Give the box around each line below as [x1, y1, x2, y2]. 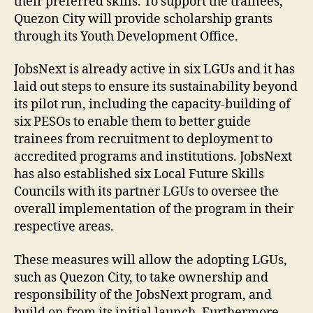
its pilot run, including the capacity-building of [14, 96, 291, 112]
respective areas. [14, 219, 114, 235]
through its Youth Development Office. [14, 28, 241, 45]
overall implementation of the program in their [14, 201, 293, 217]
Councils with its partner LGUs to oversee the [14, 184, 279, 200]
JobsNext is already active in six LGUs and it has [14, 61, 295, 78]
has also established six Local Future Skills [14, 166, 264, 182]
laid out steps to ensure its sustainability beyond [14, 79, 298, 95]
